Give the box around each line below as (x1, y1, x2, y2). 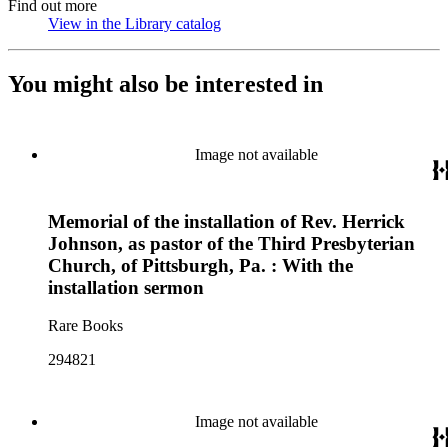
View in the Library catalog (48, 15, 221, 32)
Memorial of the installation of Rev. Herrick (48, 210, 405, 232)
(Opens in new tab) (221, 15, 342, 32)
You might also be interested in (8, 70, 323, 97)
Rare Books (48, 317, 123, 335)
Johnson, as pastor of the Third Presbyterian (48, 232, 415, 254)
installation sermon (48, 276, 204, 298)
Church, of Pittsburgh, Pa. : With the (48, 254, 353, 276)
